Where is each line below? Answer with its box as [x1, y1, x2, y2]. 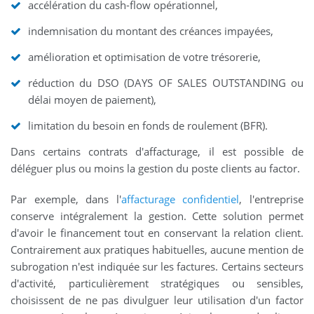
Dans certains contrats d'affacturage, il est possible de [11, 144, 303, 159]
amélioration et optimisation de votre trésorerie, [28, 50, 261, 64]
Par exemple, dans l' [11, 192, 121, 207]
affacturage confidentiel [121, 192, 240, 207]
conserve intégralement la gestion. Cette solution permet [11, 209, 303, 224]
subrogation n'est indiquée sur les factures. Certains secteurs [11, 259, 303, 274]
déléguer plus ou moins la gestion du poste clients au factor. [11, 161, 300, 176]
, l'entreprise [239, 192, 304, 207]
